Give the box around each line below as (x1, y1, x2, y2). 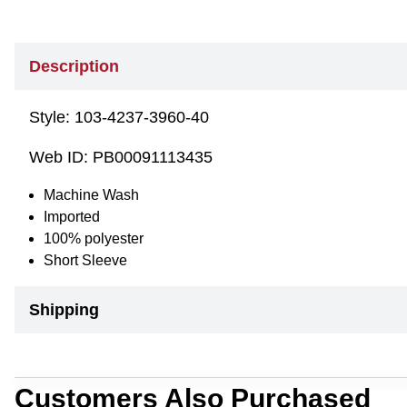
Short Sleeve (44, 253, 127, 268)
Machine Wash (44, 187, 139, 203)
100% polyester (44, 231, 144, 246)
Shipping (29, 301, 99, 319)
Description (29, 57, 119, 75)
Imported (44, 209, 100, 224)
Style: (29, 108, 74, 126)
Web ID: (29, 148, 93, 166)
